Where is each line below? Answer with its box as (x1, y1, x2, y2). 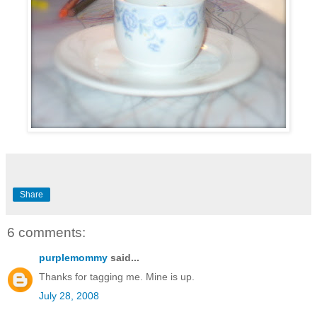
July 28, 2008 (39, 290, 99, 302)
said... (108, 252, 139, 263)
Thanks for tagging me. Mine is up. (39, 271, 195, 283)
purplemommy (39, 252, 108, 263)
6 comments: (7, 224, 86, 240)
